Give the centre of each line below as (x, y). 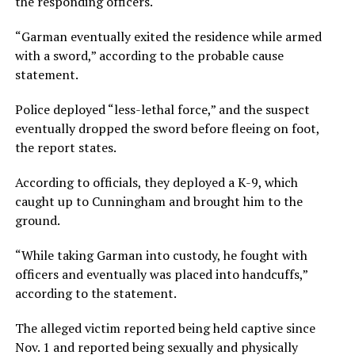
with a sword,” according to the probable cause (149, 56)
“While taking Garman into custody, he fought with (161, 256)
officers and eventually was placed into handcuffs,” (161, 275)
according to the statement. (95, 294)
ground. (37, 221)
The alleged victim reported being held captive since (165, 328)
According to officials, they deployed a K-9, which (156, 183)
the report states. (65, 148)
